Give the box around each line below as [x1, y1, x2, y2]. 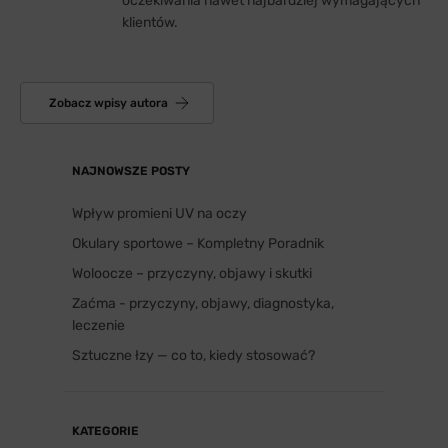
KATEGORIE [72, 424, 139, 439]
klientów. [122, 14, 178, 32]
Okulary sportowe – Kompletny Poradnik [72, 235, 324, 253]
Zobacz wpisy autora [49, 95, 168, 110]
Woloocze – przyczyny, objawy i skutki [72, 265, 312, 283]
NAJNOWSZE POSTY [72, 164, 190, 179]
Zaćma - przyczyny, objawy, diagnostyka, [72, 295, 334, 313]
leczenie [72, 317, 125, 335]
